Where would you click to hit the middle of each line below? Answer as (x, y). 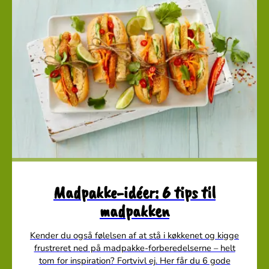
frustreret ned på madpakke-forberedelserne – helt (134, 248)
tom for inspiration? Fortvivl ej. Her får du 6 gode (134, 261)
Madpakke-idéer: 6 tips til (134, 193)
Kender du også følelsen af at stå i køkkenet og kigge (134, 236)
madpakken (134, 211)
